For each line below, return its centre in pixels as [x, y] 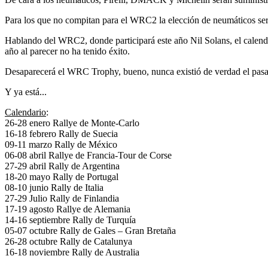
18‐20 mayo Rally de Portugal [62, 176]
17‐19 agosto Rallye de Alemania [68, 209]
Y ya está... [26, 92]
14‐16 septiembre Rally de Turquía [70, 220]
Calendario [25, 112]
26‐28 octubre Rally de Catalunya [68, 241]
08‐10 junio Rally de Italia [54, 187]
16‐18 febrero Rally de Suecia [61, 133]
